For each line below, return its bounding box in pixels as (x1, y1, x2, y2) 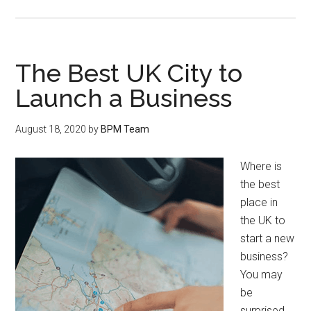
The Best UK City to (15, 58, 243, 87)
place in (240, 195, 278, 209)
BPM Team (101, 123, 150, 135)
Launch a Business (15, 83, 233, 112)
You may (240, 267, 283, 281)
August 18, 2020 (15, 123, 87, 135)
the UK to (240, 213, 286, 227)
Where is (240, 159, 283, 173)
